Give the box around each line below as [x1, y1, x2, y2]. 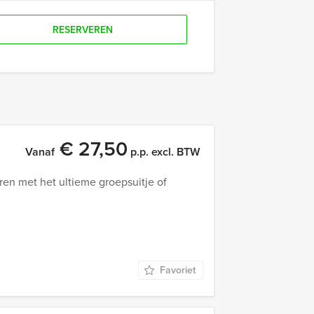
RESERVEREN [52, 22, 113, 37]
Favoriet [160, 263, 196, 278]
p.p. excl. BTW [128, 144, 200, 160]
